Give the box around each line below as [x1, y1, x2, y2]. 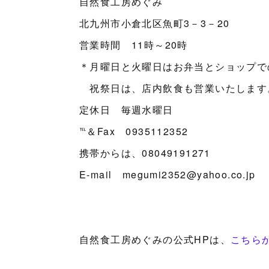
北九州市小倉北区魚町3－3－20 [79, 16, 230, 30]
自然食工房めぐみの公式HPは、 [79, 232, 231, 246]
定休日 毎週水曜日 [79, 102, 174, 116]
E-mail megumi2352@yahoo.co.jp [79, 167, 256, 181]
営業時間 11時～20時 [79, 37, 188, 52]
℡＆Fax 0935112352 [79, 124, 189, 138]
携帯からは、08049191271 [79, 145, 211, 160]
